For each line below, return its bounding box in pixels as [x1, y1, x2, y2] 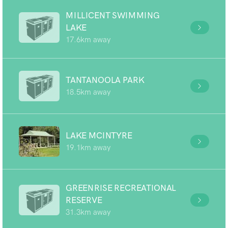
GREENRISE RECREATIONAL [66, 183, 177, 193]
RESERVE [66, 195, 102, 205]
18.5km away [66, 88, 110, 97]
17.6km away [66, 35, 110, 44]
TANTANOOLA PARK [66, 75, 145, 85]
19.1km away [66, 143, 110, 152]
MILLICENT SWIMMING [66, 10, 160, 20]
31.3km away [66, 208, 110, 217]
